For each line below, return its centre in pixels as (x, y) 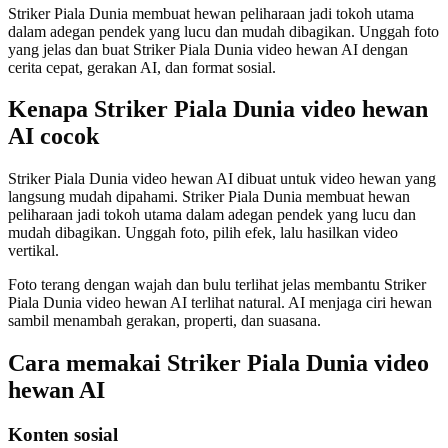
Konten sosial (63, 435)
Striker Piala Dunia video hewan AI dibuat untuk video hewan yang (222, 179)
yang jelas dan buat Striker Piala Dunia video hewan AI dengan (208, 49)
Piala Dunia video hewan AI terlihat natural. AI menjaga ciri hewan (220, 303)
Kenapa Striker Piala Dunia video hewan (218, 109)
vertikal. (33, 251)
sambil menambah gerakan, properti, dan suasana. (164, 321)
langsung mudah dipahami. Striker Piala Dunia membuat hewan (209, 197)
